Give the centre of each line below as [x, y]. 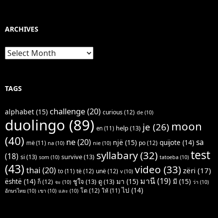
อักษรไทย [15, 191]
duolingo [35, 125]
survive [72, 157]
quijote [170, 143]
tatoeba [169, 157]
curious [113, 112]
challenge [67, 111]
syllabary [117, 155]
